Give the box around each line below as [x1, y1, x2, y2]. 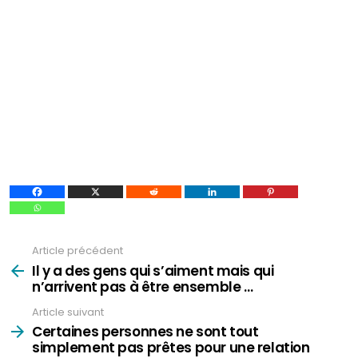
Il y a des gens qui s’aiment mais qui [32, 261, 274, 280]
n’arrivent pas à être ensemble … [32, 276, 253, 296]
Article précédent [32, 243, 123, 258]
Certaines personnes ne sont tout [32, 322, 259, 341]
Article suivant [32, 304, 104, 320]
